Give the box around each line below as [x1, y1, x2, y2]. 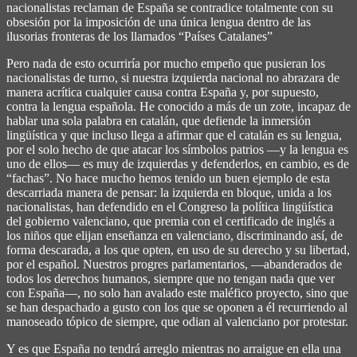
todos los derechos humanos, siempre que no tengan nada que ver [6, 271, 335, 285]
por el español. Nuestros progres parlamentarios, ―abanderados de [6, 257, 342, 271]
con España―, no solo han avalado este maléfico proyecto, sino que [6, 285, 348, 300]
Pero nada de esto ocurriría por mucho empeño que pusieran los [6, 56, 325, 70]
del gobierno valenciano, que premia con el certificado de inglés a [6, 214, 335, 228]
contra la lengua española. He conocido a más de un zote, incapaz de [6, 99, 351, 113]
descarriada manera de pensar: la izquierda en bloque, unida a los [6, 185, 331, 199]
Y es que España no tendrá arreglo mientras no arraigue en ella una [6, 341, 341, 355]
